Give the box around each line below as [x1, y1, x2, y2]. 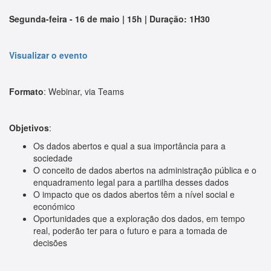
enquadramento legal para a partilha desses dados [33, 176, 229, 189]
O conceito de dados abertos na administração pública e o [33, 164, 256, 177]
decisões [33, 237, 67, 249]
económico [33, 200, 75, 213]
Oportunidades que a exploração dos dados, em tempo [33, 212, 245, 225]
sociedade [33, 152, 73, 165]
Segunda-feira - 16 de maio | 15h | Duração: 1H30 [9, 13, 210, 25]
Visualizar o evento [9, 49, 88, 62]
